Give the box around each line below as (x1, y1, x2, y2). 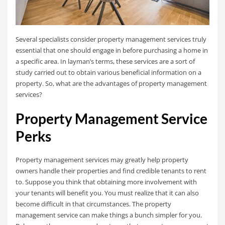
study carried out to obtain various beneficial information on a (16, 67, 202, 77)
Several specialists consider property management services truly (16, 34, 207, 44)
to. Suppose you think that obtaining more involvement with (16, 177, 197, 186)
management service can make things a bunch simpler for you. (16, 210, 202, 219)
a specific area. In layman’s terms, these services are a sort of (16, 56, 195, 66)
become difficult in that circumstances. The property (16, 199, 172, 208)
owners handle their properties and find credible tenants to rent (16, 166, 207, 175)
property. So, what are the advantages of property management (16, 78, 207, 88)
